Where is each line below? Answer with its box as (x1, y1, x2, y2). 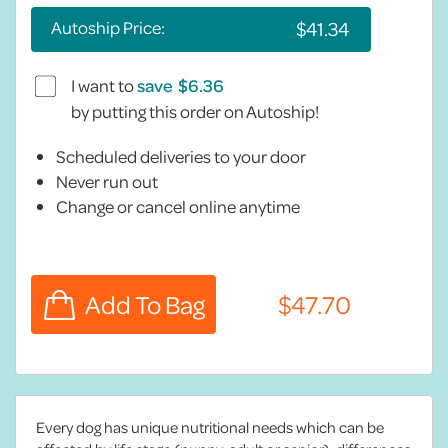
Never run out (56, 168, 158, 194)
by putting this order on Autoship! (71, 98, 319, 124)
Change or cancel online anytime (56, 193, 300, 219)
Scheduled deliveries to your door (56, 143, 306, 169)
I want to (71, 72, 137, 98)
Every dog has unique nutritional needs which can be (36, 415, 384, 438)
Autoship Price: (51, 14, 165, 40)
